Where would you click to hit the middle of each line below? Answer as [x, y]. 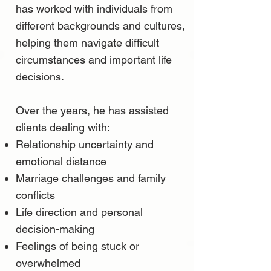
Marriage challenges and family [91, 178]
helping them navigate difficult [87, 42]
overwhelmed [48, 263]
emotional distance [61, 161]
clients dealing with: [63, 127]
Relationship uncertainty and [85, 144]
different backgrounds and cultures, [100, 25]
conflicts [35, 195]
